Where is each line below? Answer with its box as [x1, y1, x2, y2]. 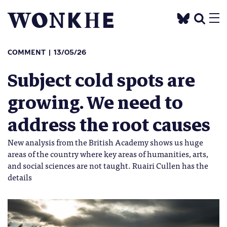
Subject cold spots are [8, 65, 195, 96]
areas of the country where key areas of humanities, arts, [8, 147, 208, 160]
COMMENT [8, 49, 46, 56]
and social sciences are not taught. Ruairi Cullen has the [8, 159, 208, 172]
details [8, 170, 32, 183]
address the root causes [8, 110, 210, 140]
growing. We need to [8, 88, 183, 118]
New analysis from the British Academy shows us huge [8, 135, 203, 148]
